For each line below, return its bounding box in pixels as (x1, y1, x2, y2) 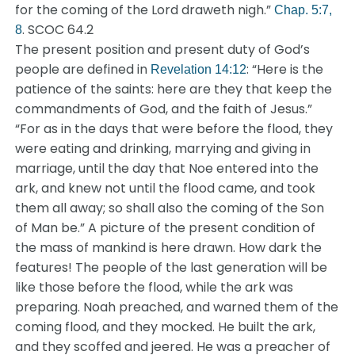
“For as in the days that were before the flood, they (15, 120, 334, 138)
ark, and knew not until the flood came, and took (15, 179, 316, 197)
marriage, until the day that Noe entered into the (15, 159, 319, 177)
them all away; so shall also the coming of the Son (15, 199, 325, 217)
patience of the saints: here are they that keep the (15, 80, 333, 98)
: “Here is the (246, 60, 324, 78)
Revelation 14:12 (151, 63, 247, 76)
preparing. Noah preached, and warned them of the (15, 298, 339, 316)
